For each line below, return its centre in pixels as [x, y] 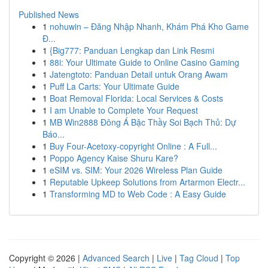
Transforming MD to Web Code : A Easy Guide [138, 194]
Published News [49, 14]
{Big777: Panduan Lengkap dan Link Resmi [132, 50]
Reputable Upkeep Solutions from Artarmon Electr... [147, 182]
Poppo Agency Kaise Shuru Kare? [114, 158]
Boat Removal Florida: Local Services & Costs [136, 98]
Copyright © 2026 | [46, 258]
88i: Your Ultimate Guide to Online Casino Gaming [144, 62]
